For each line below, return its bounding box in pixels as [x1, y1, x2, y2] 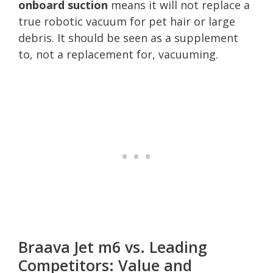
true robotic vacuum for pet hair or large [18, 13, 235, 29]
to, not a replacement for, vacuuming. [18, 46, 218, 62]
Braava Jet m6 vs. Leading [18, 236, 207, 257]
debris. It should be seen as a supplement [18, 30, 238, 45]
